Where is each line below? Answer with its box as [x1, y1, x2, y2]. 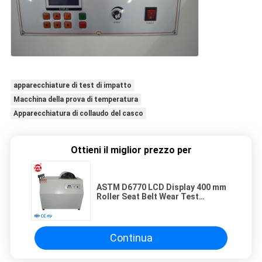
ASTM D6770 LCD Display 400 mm [96, 182, 226, 192]
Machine [96, 201, 129, 211]
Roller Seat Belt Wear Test [96, 191, 199, 201]
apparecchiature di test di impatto [13, 81, 132, 89]
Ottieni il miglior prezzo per [70, 144, 192, 156]
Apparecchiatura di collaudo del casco [13, 109, 143, 118]
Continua [109, 232, 153, 244]
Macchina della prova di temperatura [13, 95, 138, 104]
